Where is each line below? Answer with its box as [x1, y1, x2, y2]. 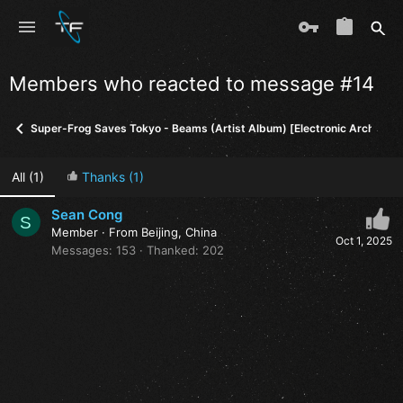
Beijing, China [141, 225, 217, 240]
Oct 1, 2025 [335, 234, 392, 248]
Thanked [147, 243, 195, 258]
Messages [51, 243, 109, 258]
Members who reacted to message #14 [9, 71, 374, 95]
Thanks [81, 169, 125, 184]
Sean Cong [51, 206, 122, 224]
